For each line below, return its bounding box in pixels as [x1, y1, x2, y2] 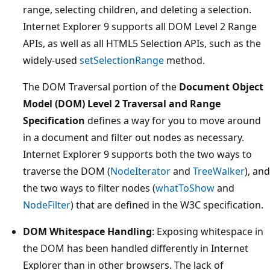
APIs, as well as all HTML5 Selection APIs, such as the [23, 37, 261, 51]
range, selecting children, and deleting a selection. [23, 3, 251, 17]
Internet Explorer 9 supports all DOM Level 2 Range [23, 20, 257, 34]
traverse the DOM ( [23, 165, 110, 178]
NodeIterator [110, 165, 171, 178]
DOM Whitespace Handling [23, 225, 152, 239]
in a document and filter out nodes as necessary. [23, 131, 244, 145]
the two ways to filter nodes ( [23, 181, 155, 195]
